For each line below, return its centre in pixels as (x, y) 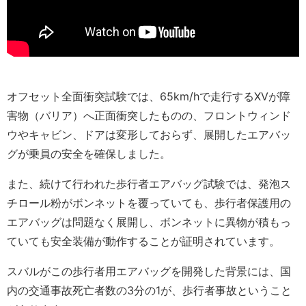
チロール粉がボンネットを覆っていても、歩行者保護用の (149, 203)
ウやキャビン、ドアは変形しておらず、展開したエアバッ (149, 135)
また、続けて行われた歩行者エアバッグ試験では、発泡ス (149, 184)
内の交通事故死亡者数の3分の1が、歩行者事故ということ (149, 291)
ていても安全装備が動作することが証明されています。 (143, 241)
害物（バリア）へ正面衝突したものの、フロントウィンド (149, 116)
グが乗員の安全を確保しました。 (89, 154)
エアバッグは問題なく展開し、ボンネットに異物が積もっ (149, 222)
